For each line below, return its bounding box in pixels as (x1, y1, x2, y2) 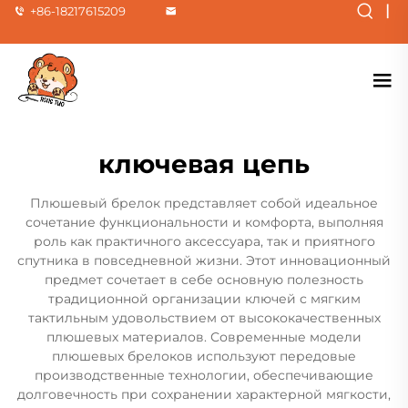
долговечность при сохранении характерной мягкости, (17, 385, 391, 403)
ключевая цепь (98, 148, 310, 179)
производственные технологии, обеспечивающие (35, 366, 373, 383)
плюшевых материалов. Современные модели (46, 328, 362, 345)
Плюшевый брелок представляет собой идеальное (30, 194, 378, 211)
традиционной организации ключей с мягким (47, 290, 361, 307)
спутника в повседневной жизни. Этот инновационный (17, 251, 391, 269)
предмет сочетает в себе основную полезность (45, 270, 363, 288)
